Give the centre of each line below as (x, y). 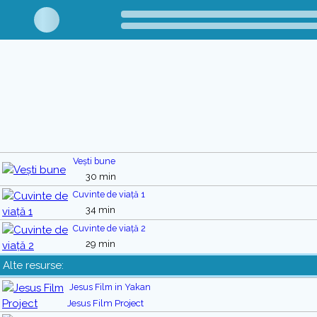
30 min (100, 177)
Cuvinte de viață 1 (109, 195)
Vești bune (94, 161)
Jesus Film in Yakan (110, 287)
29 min (99, 244)
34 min (99, 210)
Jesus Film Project (105, 303)
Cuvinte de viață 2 (109, 229)
